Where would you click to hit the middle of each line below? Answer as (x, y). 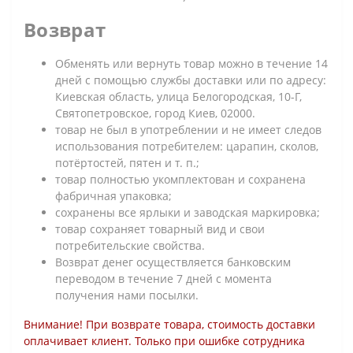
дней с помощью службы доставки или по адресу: (191, 80)
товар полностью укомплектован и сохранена (180, 179)
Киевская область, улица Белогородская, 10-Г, (178, 96)
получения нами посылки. (127, 295)
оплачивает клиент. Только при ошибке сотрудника (164, 340)
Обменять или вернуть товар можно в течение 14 (191, 63)
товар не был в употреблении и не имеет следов (188, 129)
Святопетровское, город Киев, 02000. (155, 113)
